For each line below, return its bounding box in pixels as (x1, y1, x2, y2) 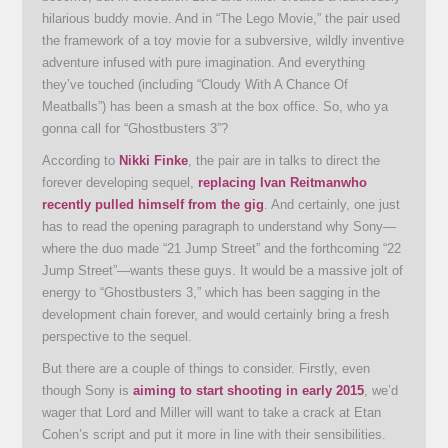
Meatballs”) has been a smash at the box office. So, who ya (42, 98, 389, 114)
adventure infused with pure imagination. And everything (42, 54, 366, 70)
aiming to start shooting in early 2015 (133, 382, 365, 398)
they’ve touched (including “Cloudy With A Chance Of (42, 76, 349, 92)
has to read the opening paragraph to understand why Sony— (42, 218, 397, 234)
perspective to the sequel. (42, 328, 193, 344)
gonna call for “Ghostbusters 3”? (42, 120, 229, 136)
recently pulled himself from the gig (42, 196, 265, 212)
